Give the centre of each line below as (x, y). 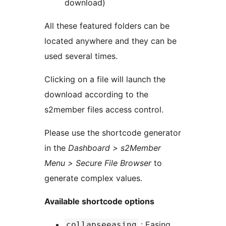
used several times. (81, 56)
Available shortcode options (99, 202)
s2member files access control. (104, 110)
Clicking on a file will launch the (105, 79)
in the (56, 148)
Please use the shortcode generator (113, 133)
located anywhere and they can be (110, 41)
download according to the (96, 95)
